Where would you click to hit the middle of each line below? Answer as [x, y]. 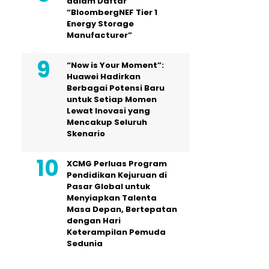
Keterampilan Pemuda [116, 232]
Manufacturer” [99, 35]
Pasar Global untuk [108, 187]
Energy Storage [100, 24]
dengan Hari [94, 221]
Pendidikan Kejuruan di [117, 175]
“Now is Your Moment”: [115, 65]
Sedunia [85, 244]
